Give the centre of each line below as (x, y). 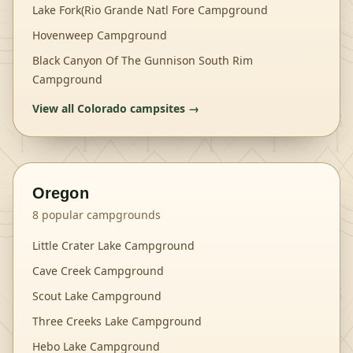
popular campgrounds (100, 215)
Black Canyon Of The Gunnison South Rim (143, 60)
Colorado (102, 108)
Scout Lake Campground (97, 296)
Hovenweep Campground (100, 35)
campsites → (163, 108)
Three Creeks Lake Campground (117, 321)
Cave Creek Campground (98, 271)
